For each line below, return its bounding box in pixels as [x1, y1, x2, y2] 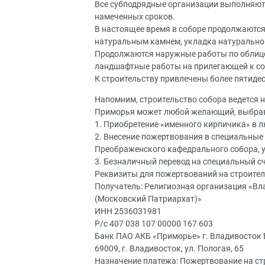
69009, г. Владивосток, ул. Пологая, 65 [95, 243, 244, 254]
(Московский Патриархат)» [95, 193, 202, 204]
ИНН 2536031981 [95, 206, 169, 216]
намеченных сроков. [95, 11, 175, 22]
